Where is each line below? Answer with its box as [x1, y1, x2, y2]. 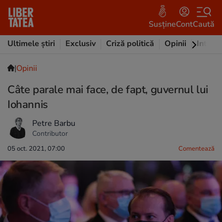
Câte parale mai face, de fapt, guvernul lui [7, 82, 208, 97]
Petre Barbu [32, 117, 75, 129]
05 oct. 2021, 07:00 [7, 144, 65, 153]
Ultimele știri [7, 38, 55, 49]
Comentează [178, 144, 215, 153]
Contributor [32, 128, 68, 138]
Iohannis [7, 97, 48, 112]
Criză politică [106, 38, 154, 49]
